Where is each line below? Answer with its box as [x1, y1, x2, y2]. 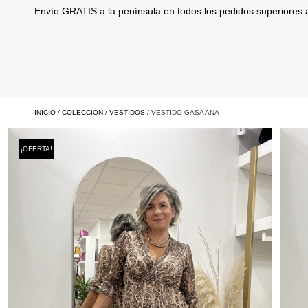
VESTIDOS [109, 109, 145, 116]
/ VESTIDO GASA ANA [145, 109, 219, 116]
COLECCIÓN [62, 109, 103, 116]
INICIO [34, 109, 56, 116]
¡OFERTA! [21, 145, 52, 153]
